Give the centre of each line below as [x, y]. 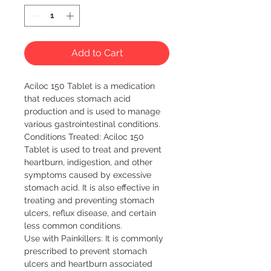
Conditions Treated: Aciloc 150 [84, 136]
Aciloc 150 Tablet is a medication [90, 86]
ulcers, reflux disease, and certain [90, 213]
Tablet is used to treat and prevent [93, 149]
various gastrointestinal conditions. [92, 124]
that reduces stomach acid [77, 98]
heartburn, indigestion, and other [88, 162]
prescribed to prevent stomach [86, 251]
